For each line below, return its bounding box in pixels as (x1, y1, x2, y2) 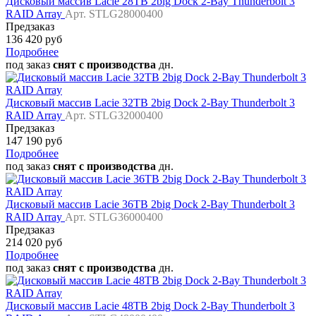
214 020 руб (6, 236, 62, 249)
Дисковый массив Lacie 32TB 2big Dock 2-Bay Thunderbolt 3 (6, 97, 295, 109)
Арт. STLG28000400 (65, 8, 163, 20)
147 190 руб (6, 135, 62, 147)
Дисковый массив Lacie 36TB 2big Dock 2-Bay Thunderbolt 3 (6, 198, 295, 211)
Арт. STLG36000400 (65, 211, 163, 224)
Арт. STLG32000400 (65, 109, 163, 122)
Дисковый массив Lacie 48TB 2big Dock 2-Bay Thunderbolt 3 (6, 300, 295, 312)
